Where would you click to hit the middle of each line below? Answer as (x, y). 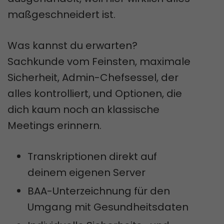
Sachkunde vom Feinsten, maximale (99, 61)
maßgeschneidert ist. (61, 14)
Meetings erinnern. (54, 125)
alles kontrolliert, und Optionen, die (95, 93)
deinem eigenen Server (86, 172)
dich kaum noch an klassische (83, 109)
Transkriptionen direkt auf (92, 156)
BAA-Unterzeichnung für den (99, 191)
